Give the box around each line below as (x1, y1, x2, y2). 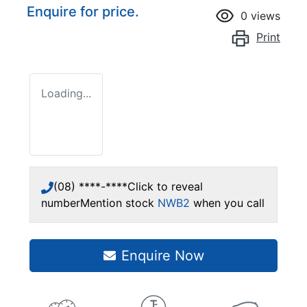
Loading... (41, 86, 91, 100)
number (41, 195, 80, 210)
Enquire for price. (27, 3, 139, 20)
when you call (193, 195, 265, 210)
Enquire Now (121, 247, 204, 264)
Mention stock (80, 195, 158, 210)
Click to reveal (127, 179, 203, 193)
